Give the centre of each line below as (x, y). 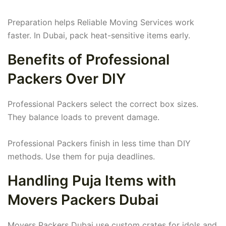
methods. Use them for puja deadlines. (81, 157)
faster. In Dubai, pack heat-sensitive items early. (99, 36)
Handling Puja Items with (92, 181)
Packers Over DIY (67, 79)
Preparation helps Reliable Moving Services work (101, 22)
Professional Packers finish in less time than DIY (99, 144)
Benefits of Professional (89, 60)
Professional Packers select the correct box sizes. (103, 104)
